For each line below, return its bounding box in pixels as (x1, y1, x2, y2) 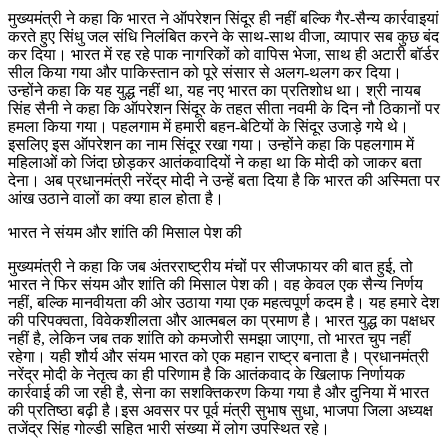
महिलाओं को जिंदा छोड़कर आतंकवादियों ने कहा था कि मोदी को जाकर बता (8, 153, 422, 171)
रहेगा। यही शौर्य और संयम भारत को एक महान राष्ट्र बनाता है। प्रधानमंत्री (8, 347, 429, 365)
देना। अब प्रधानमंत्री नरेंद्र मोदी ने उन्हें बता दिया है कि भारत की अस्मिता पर (8, 171, 440, 189)
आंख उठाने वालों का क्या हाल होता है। (8, 189, 224, 207)
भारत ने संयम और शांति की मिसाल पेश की (8, 223, 242, 241)
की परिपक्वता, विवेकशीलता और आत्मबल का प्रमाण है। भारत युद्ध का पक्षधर (8, 311, 435, 329)
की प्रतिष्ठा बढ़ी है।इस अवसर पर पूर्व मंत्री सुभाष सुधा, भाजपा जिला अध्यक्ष (8, 401, 433, 419)
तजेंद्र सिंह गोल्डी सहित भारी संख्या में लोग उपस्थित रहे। (8, 419, 330, 437)
